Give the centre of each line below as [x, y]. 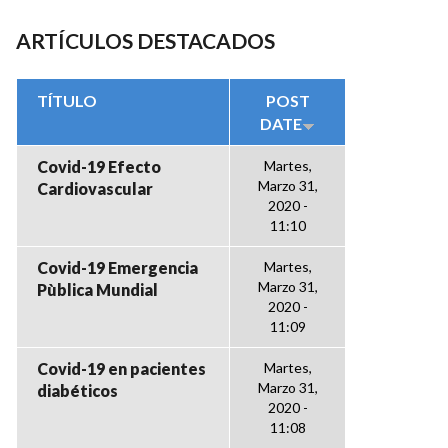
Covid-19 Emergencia [117, 267]
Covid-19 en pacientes [121, 368]
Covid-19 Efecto [99, 166]
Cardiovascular [95, 188]
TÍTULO [67, 100]
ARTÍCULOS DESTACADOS [145, 40]
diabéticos [77, 390]
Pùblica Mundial [97, 289]
